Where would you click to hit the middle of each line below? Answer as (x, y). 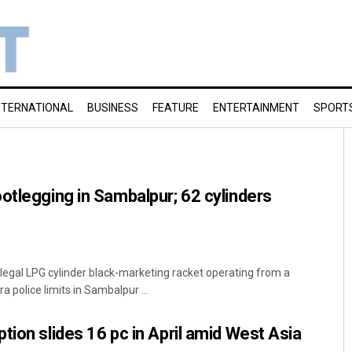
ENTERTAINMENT (256, 108)
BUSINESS (113, 108)
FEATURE (176, 108)
